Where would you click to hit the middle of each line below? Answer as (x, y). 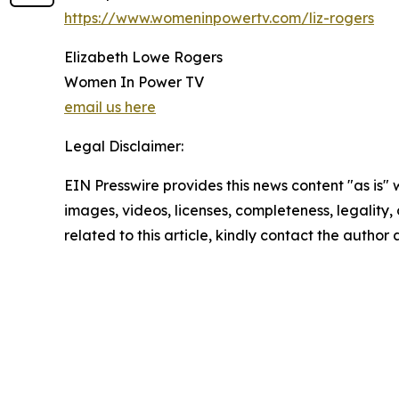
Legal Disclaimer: (124, 146)
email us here (110, 107)
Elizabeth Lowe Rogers (143, 57)
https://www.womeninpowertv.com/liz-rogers (219, 18)
